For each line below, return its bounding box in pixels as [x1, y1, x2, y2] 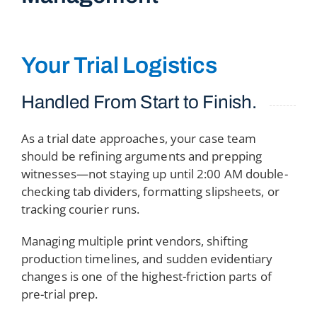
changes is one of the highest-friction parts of [21, 268, 272, 284]
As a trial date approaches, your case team [21, 130, 257, 146]
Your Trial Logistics [21, 53, 218, 78]
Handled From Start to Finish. [21, 92, 257, 112]
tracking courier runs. [21, 201, 140, 217]
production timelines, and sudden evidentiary [21, 250, 273, 267]
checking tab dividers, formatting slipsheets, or [21, 183, 279, 200]
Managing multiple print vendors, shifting [21, 233, 248, 249]
